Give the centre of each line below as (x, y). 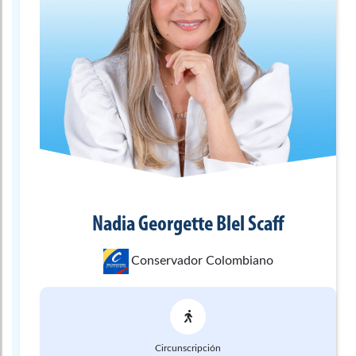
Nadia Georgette (153, 225)
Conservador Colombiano (202, 260)
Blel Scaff (250, 225)
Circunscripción (188, 348)
